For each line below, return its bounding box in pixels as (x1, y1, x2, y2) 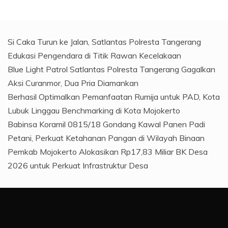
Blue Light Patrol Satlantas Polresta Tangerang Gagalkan (8, 64, 215, 74)
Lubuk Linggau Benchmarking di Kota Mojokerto (8, 105, 180, 116)
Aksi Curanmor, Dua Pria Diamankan (8, 77, 138, 88)
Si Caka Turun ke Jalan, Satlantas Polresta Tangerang (8, 36, 201, 47)
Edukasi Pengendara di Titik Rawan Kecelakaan (8, 50, 181, 61)
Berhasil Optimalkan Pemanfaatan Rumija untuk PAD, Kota (8, 91, 220, 102)
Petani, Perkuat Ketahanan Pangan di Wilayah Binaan (8, 132, 205, 143)
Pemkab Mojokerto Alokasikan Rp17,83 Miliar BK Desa (8, 146, 208, 157)
